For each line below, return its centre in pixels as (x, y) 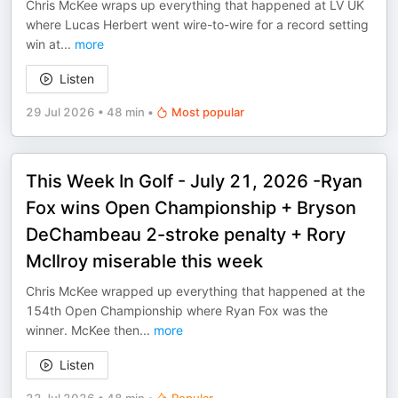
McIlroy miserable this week (144, 261)
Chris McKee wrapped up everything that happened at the (195, 291)
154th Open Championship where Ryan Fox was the (177, 310)
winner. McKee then (83, 330)
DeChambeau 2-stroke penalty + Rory (186, 235)
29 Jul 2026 (60, 112)
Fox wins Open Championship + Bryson (191, 208)
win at (43, 44)
